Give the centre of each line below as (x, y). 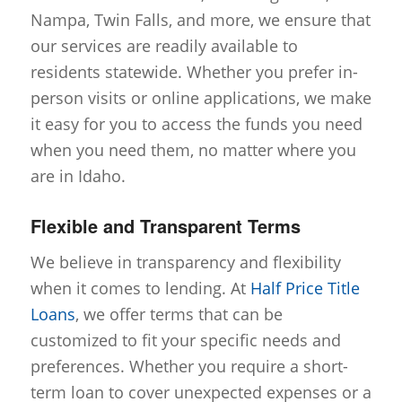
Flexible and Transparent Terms (165, 225)
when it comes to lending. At (138, 288)
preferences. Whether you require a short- (189, 367)
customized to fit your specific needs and (185, 341)
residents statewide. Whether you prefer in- (194, 71)
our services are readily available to (164, 45)
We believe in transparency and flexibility (185, 262)
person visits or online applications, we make (201, 97)
